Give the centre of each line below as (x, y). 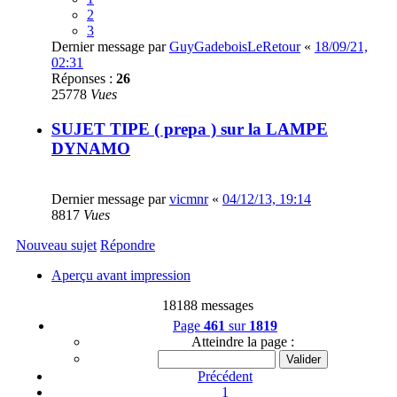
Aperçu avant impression (121, 275)
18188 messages (207, 305)
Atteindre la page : (243, 341)
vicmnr (189, 198)
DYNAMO (91, 149)
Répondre (128, 245)
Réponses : (84, 79)
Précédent (225, 376)
